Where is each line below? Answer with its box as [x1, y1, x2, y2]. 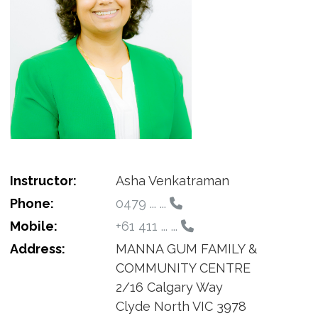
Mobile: [9, 218, 57, 234]
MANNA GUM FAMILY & [115, 241, 257, 256]
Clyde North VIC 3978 [115, 298, 246, 314]
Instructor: [9, 172, 77, 188]
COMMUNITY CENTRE [115, 260, 251, 275]
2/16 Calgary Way [115, 279, 223, 295]
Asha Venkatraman [115, 172, 229, 188]
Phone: [9, 195, 54, 211]
